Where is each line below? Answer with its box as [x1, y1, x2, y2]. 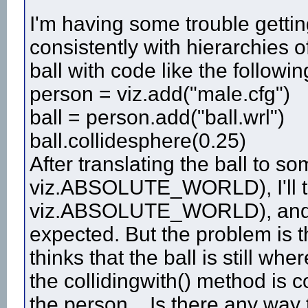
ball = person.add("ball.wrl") [30, 106, 285, 129]
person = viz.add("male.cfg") [30, 82, 290, 106]
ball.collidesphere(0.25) [30, 129, 246, 153]
